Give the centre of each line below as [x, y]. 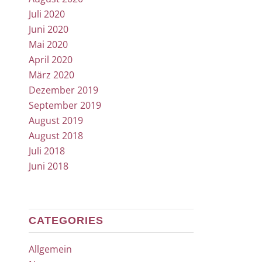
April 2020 [50, 59]
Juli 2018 [46, 151]
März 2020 [51, 75]
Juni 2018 [48, 166]
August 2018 [56, 135]
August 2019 [56, 120]
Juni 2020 [48, 29]
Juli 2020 [46, 14]
